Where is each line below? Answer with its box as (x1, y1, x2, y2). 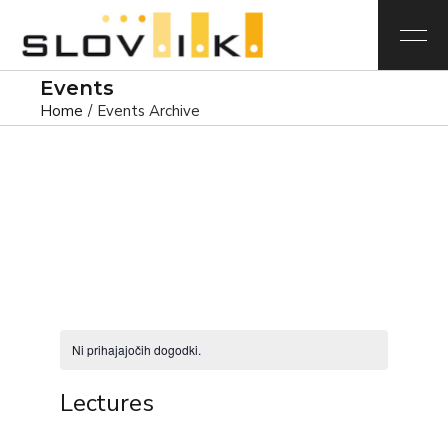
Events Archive (97, 101, 201, 121)
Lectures (59, 387, 154, 419)
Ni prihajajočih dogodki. (71, 341, 201, 358)
